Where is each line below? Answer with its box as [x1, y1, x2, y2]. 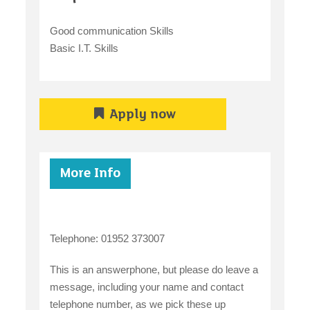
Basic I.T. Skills [50, 42, 119, 55]
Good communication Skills [50, 25, 174, 37]
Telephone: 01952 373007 [50, 232, 165, 244]
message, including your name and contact [50, 280, 244, 293]
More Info [60, 166, 121, 181]
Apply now [109, 108, 176, 122]
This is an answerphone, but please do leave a [50, 263, 259, 275]
